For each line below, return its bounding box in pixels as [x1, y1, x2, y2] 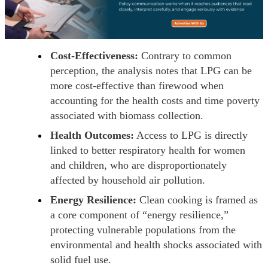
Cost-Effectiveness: [50, 49, 138, 62]
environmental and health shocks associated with [50, 238, 262, 251]
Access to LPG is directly [134, 129, 248, 141]
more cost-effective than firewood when [50, 79, 224, 92]
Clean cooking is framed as [136, 193, 258, 206]
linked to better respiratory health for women [50, 144, 245, 156]
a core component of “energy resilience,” [50, 208, 229, 221]
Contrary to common [138, 49, 232, 62]
